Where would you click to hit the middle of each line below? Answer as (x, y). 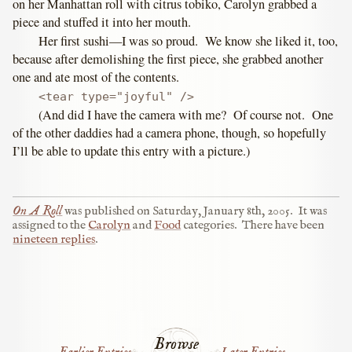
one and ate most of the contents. (96, 77)
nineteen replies (54, 240)
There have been (284, 226)
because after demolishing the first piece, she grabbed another (168, 59)
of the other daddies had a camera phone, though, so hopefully (170, 132)
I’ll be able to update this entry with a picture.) (132, 150)
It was (313, 212)
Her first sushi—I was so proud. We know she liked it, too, (189, 41)
